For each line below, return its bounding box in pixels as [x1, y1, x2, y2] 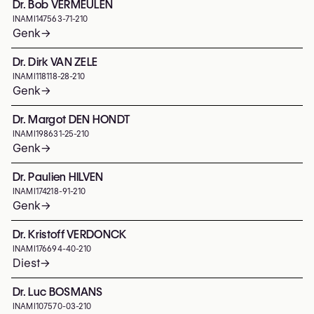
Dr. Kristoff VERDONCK [13, 228, 127, 241]
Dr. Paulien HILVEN [13, 170, 104, 184]
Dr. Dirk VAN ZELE [13, 55, 98, 69]
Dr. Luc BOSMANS [13, 285, 103, 299]
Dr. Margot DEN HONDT [13, 113, 130, 126]
